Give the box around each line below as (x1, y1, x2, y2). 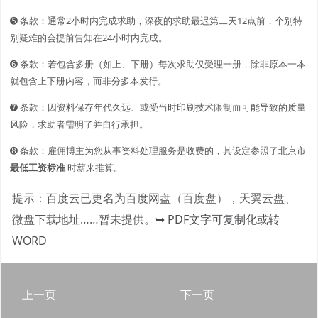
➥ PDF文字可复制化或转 (155, 211, 280, 227)
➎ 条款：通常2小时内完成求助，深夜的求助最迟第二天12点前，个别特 (10, 13, 302, 27)
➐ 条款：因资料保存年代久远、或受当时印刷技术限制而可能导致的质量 (10, 100, 306, 114)
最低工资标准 (10, 160, 65, 174)
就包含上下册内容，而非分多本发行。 (10, 74, 167, 87)
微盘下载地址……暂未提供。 (12, 211, 155, 227)
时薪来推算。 (65, 160, 123, 174)
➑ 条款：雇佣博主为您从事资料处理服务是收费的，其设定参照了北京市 (10, 143, 306, 157)
